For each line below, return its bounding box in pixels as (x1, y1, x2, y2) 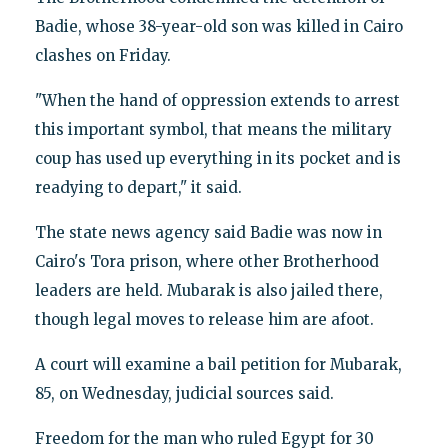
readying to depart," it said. (34, 178, 242, 198)
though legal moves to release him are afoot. (34, 310, 374, 330)
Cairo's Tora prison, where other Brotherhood (34, 252, 379, 272)
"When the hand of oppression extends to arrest (34, 91, 400, 111)
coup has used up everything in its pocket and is (34, 149, 401, 169)
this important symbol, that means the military (34, 120, 392, 140)
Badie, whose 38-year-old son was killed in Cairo (34, 17, 403, 37)
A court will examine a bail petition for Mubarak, (34, 355, 402, 375)
